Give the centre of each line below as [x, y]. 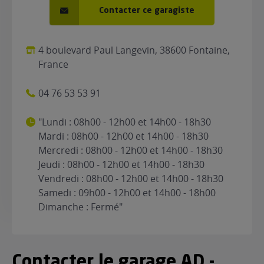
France [54, 64]
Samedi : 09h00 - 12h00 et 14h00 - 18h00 [127, 193]
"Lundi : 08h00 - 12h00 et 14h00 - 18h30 [125, 122]
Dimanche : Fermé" [81, 207]
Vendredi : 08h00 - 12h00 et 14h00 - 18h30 [131, 179]
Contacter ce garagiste [147, 11]
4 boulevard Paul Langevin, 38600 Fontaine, [134, 50]
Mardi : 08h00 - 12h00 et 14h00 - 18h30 [124, 136]
